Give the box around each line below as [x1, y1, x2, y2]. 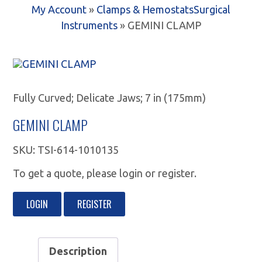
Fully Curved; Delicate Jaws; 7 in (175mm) [13, 91, 206, 104]
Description [49, 244, 108, 257]
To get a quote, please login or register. [13, 167, 197, 179]
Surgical [194, 3, 230, 15]
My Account [32, 3, 87, 15]
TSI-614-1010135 [37, 143, 119, 156]
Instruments [61, 19, 118, 31]
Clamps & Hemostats [96, 3, 194, 15]
